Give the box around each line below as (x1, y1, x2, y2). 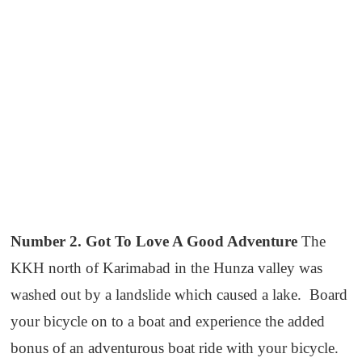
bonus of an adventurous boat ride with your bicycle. (11, 339, 339, 356)
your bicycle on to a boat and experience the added (11, 312, 326, 330)
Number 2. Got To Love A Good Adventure (11, 232, 302, 250)
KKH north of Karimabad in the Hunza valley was (11, 259, 323, 276)
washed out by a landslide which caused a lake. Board (11, 285, 348, 303)
